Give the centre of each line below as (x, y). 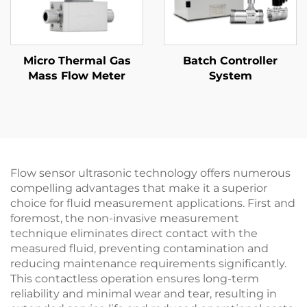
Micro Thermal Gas (77, 61)
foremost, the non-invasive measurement (125, 218)
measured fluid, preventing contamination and (139, 248)
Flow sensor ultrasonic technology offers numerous (150, 173)
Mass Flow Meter (77, 76)
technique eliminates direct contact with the (134, 233)
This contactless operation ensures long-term (135, 279)
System (230, 76)
